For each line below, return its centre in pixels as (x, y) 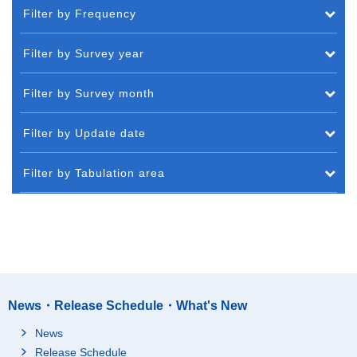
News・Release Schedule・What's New (127, 305)
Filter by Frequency (80, 13)
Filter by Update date (84, 133)
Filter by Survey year (84, 53)
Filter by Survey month (89, 93)
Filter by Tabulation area (94, 173)
